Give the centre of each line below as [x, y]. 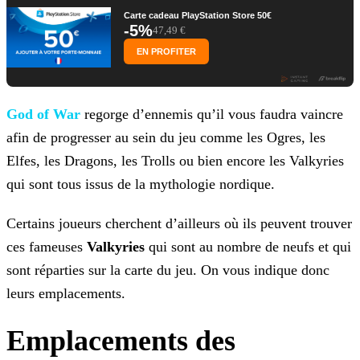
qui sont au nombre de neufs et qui [248, 247]
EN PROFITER [166, 52]
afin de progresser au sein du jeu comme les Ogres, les [166, 138]
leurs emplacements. [66, 294]
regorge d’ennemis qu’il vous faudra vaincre [212, 115]
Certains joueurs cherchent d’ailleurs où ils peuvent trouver [179, 224]
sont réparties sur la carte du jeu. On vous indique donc [168, 270]
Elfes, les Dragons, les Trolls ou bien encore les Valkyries [175, 161]
